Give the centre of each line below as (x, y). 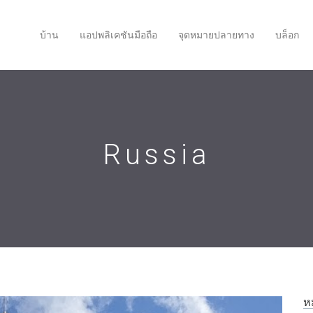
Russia (156, 155)
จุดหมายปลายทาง (216, 35)
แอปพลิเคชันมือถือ (118, 35)
